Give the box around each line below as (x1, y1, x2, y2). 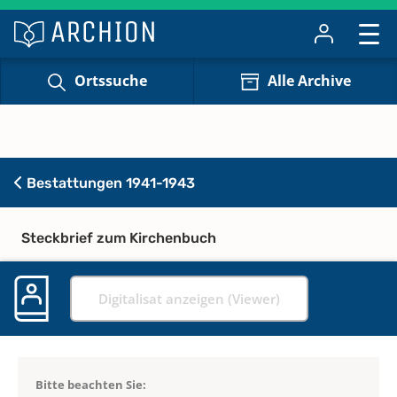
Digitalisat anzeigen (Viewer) (98, 289, 280, 307)
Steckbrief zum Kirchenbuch (21, 229, 216, 246)
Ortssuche (74, 71, 147, 91)
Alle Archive (267, 71, 351, 91)
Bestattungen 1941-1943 (23, 174, 195, 191)
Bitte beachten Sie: (35, 376, 146, 393)
